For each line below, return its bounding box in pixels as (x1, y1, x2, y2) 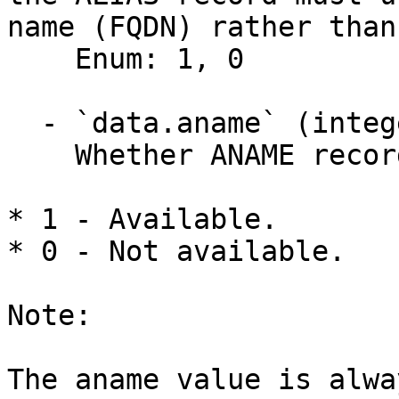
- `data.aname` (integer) (7, 107, 41, 139)
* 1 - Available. (7, 203, 278, 235)
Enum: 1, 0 (7, 43, 75, 75)
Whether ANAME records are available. (7, 139, 75, 171)
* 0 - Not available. (7, 235, 346, 267)
